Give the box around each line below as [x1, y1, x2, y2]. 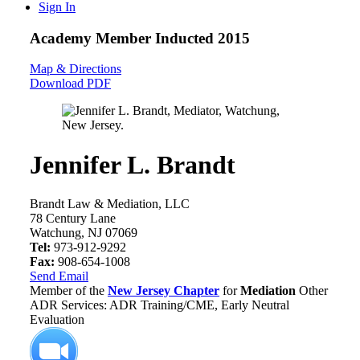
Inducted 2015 [155, 29, 250, 47]
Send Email [30, 269, 88, 284]
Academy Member [30, 29, 155, 47]
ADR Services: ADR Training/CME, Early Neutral [30, 298, 289, 313]
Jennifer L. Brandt [30, 149, 235, 179]
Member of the [30, 284, 108, 298]
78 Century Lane [30, 211, 116, 226]
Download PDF [30, 76, 111, 91]
